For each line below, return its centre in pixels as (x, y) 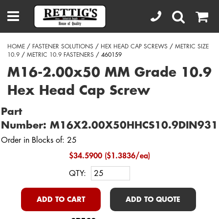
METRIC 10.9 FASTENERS (60, 55)
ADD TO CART (61, 199)
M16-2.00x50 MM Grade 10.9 (109, 73)
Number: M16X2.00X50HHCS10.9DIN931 (109, 125)
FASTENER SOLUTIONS (63, 46)
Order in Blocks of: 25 (39, 140)
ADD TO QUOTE (153, 199)
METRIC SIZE (192, 46)
